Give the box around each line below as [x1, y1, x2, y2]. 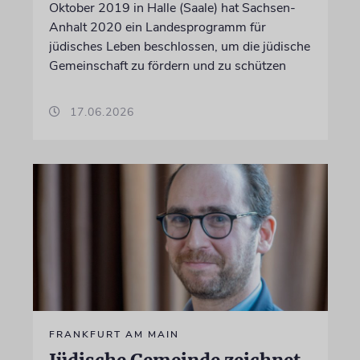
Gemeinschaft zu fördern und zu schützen [48, 56, 286, 75]
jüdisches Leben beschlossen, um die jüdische [48, 37, 310, 55]
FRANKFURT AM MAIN [48, 328, 179, 342]
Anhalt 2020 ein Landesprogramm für [48, 18, 266, 36]
